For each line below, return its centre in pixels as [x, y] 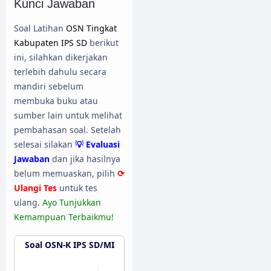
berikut [103, 43]
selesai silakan [44, 145]
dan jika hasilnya [85, 159]
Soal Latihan [40, 28]
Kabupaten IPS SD [51, 43]
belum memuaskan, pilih [66, 174]
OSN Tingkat [91, 28]
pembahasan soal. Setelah [67, 130]
